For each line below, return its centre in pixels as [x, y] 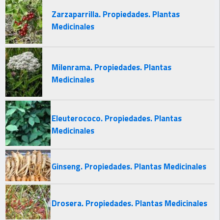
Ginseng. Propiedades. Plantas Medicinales [129, 166]
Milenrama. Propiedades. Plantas [111, 67]
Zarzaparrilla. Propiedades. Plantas [116, 14]
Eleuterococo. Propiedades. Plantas [117, 118]
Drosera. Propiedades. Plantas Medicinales [129, 203]
